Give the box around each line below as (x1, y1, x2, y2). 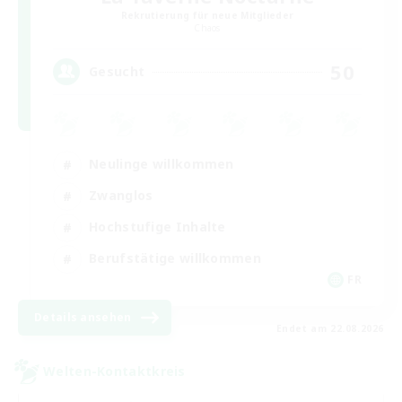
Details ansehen (34, 309, 132, 325)
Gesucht (89, 63, 145, 80)
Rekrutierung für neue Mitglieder (120, 8, 294, 22)
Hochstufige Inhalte (89, 218, 226, 235)
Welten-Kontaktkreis (43, 363, 186, 380)
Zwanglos (89, 187, 153, 204)
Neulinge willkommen (89, 155, 234, 172)
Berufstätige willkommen (89, 249, 261, 267)
